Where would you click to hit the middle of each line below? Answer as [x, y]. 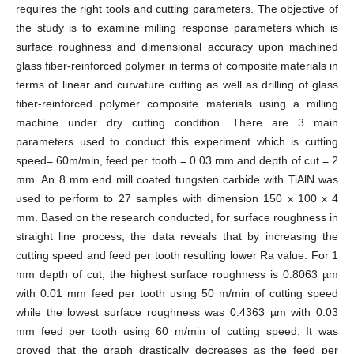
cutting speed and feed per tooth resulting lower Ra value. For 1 [177, 256]
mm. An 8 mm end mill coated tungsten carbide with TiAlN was [177, 180]
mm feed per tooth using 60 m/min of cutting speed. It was [177, 331]
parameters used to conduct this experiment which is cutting [177, 142]
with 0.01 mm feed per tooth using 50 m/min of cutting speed [177, 294]
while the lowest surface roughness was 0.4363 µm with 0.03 [177, 313]
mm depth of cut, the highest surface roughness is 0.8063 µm [177, 275]
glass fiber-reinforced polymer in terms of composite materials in [177, 66]
